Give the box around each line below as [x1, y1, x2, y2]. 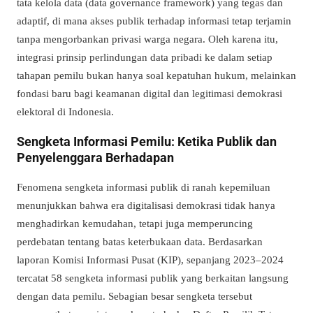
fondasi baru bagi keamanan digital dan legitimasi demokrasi [17, 87, 282, 99]
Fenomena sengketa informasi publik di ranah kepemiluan [17, 180, 270, 193]
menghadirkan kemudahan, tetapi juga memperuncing [17, 217, 253, 229]
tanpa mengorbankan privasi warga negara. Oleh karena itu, [17, 32, 278, 45]
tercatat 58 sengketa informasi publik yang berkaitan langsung [17, 271, 289, 284]
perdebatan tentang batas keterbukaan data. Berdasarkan [17, 235, 263, 247]
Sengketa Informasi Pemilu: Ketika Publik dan [17, 133, 277, 149]
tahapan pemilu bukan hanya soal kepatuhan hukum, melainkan [17, 68, 296, 81]
